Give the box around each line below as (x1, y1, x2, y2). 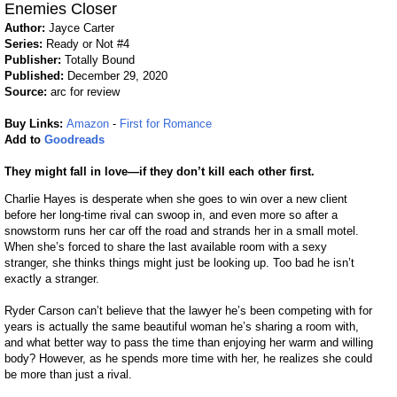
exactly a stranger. (4, 272, 100, 286)
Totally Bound (65, 53, 136, 67)
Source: (4, 85, 51, 99)
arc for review (51, 85, 121, 99)
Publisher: (4, 53, 66, 67)
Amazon (66, 117, 110, 131)
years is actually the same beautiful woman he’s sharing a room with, (4, 320, 360, 334)
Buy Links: (4, 117, 67, 131)
